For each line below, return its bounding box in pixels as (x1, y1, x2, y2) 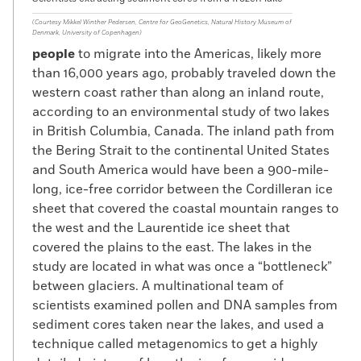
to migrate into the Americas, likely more (75, 45, 322, 63)
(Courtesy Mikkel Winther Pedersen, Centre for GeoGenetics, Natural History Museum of (32, 18, 292, 27)
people (32, 45, 75, 63)
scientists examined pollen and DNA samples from (32, 297, 338, 314)
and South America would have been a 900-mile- (32, 161, 329, 179)
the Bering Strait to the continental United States (32, 142, 330, 160)
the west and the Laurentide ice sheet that (32, 219, 290, 237)
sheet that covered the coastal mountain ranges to (32, 200, 338, 218)
